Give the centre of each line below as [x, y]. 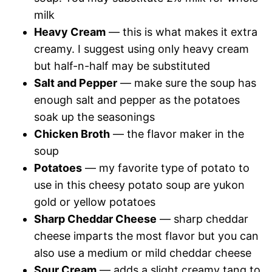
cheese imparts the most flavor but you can [146, 236]
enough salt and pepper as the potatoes [137, 100]
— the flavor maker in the [177, 134]
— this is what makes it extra [182, 32]
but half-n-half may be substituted [122, 66]
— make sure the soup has [187, 83]
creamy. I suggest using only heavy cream [141, 49]
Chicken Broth [72, 134]
